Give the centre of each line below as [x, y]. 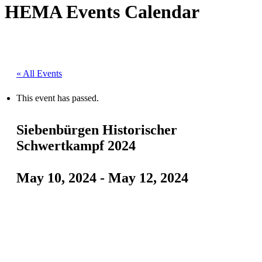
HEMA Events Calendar [102, 12]
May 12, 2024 [148, 177]
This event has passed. [58, 98]
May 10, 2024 [56, 177]
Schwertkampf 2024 [76, 145]
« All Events [39, 73]
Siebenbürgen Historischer [97, 130]
